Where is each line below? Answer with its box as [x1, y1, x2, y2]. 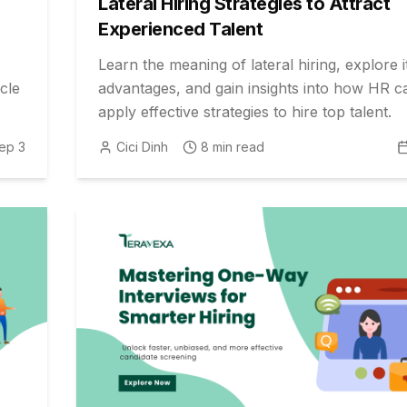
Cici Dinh [116, 139, 168, 155]
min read [209, 139, 264, 155]
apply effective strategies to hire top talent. [98, 103, 392, 122]
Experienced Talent [98, 18, 263, 41]
